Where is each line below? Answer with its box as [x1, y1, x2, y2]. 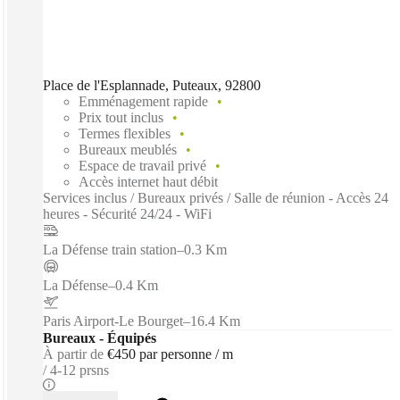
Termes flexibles [79, 125, 171, 141]
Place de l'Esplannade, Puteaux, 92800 [43, 77, 261, 93]
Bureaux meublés [79, 141, 177, 157]
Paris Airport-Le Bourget [43, 312, 183, 329]
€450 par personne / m [107, 346, 233, 362]
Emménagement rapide [79, 93, 208, 109]
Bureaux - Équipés [43, 329, 156, 346]
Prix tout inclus [79, 109, 163, 125]
